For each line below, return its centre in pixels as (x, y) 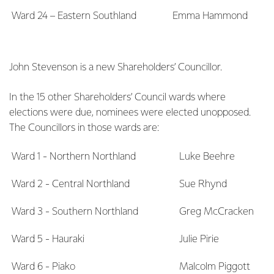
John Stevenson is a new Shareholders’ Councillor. (116, 68)
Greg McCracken (217, 212)
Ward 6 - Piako (43, 267)
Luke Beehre (207, 157)
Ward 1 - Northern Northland (74, 157)
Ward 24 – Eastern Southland (74, 16)
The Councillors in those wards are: (84, 128)
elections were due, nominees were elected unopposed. (130, 113)
